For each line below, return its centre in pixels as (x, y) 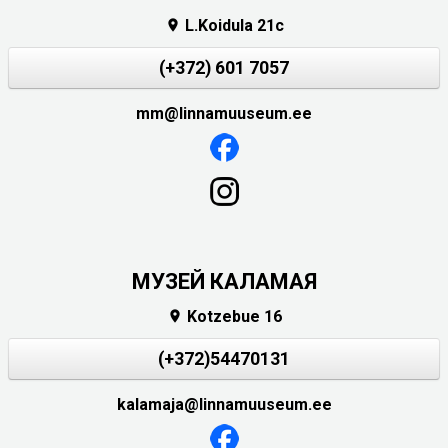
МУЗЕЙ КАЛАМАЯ (224, 281)
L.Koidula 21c (232, 25)
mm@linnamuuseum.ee (224, 113)
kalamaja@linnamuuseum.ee (224, 404)
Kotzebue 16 (232, 316)
